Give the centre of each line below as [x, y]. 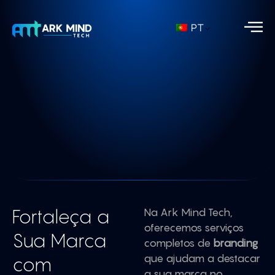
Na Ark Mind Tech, [188, 212]
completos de [178, 243]
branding [235, 243]
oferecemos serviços [194, 228]
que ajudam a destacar [202, 258]
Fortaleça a [61, 217]
